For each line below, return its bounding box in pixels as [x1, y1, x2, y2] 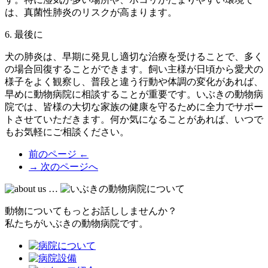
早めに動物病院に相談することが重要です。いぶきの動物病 [5, 89, 263, 100]
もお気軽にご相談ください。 [5, 127, 129, 138]
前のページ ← [29, 149, 89, 160]
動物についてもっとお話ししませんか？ [5, 206, 177, 217]
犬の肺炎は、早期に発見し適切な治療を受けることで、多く [5, 51, 263, 62]
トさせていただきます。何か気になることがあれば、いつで [5, 114, 263, 125]
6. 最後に [5, 29, 43, 40]
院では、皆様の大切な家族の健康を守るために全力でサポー [5, 102, 263, 112]
